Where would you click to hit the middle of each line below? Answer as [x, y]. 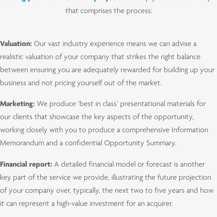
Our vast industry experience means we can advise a [115, 44]
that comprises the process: [108, 11]
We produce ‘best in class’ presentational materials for [121, 104]
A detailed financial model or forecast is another [130, 164]
